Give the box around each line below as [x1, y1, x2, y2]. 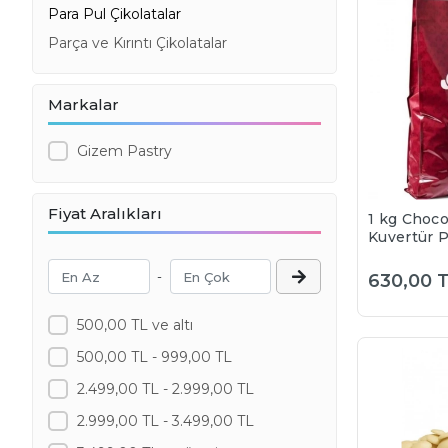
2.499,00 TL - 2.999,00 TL [76, 379, 254, 398]
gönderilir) [368, 281, 446, 300]
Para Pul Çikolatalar [48, 5, 181, 23]
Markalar [48, 95, 119, 114]
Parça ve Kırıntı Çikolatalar [48, 34, 227, 52]
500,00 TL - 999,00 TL [76, 347, 232, 366]
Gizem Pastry [76, 141, 172, 160]
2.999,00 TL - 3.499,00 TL [76, 411, 254, 430]
